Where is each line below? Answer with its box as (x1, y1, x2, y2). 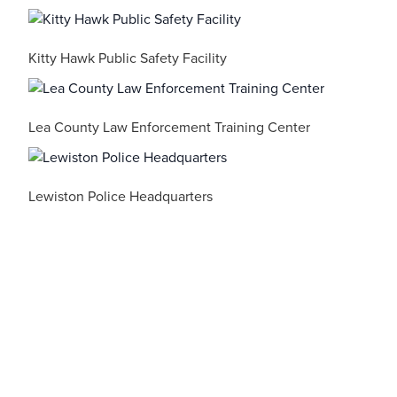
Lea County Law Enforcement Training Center (28, 117, 310, 138)
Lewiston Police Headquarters (28, 186, 213, 207)
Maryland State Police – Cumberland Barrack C (28, 324, 316, 346)
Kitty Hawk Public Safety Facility (28, 48, 227, 69)
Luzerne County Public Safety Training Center (28, 255, 311, 276)
